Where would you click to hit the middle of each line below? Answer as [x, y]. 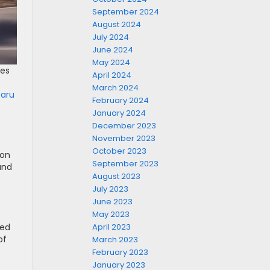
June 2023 [112, 202]
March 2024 [115, 88]
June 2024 [113, 50]
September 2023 [125, 164]
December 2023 [124, 126]
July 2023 [110, 189]
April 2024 [112, 75]
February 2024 [121, 100]
